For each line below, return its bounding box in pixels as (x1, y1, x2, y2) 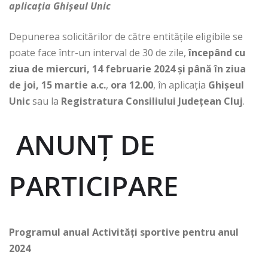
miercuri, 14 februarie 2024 (46, 62, 175, 76)
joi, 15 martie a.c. (23, 78, 106, 92)
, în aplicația (153, 78, 208, 92)
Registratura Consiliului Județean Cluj (61, 95, 243, 108)
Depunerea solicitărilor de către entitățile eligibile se (9, 30, 243, 44)
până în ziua (188, 62, 246, 76)
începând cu (188, 46, 245, 60)
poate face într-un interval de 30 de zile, (9, 46, 188, 60)
